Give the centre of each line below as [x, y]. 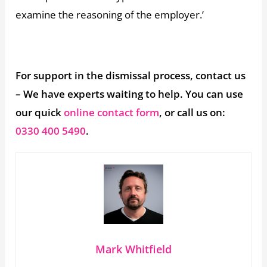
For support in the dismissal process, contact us [131, 76]
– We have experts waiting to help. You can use [130, 94]
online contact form [112, 113]
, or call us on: [193, 113]
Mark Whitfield [133, 249]
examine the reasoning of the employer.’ [110, 15]
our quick [40, 113]
